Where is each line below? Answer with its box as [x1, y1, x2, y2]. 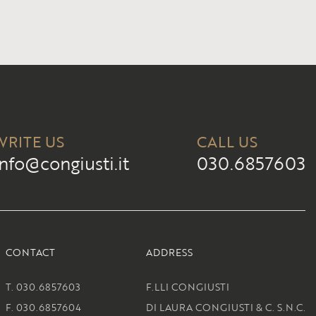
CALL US [197, 130, 257, 153]
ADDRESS [146, 245, 193, 260]
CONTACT [6, 245, 55, 260]
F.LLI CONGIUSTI [146, 279, 229, 295]
